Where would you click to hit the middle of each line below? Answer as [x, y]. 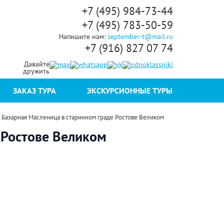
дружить [36, 71]
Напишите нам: [83, 36]
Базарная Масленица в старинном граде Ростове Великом [82, 117]
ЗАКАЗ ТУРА [34, 90]
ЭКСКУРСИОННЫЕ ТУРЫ [129, 90]
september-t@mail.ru [140, 36]
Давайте [37, 64]
